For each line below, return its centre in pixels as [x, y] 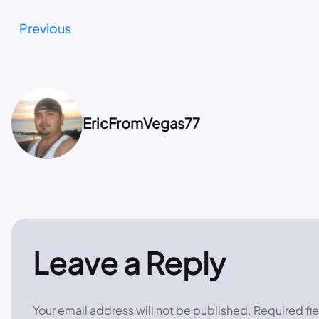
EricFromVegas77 [141, 122]
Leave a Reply [129, 262]
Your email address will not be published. [142, 310]
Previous [45, 28]
